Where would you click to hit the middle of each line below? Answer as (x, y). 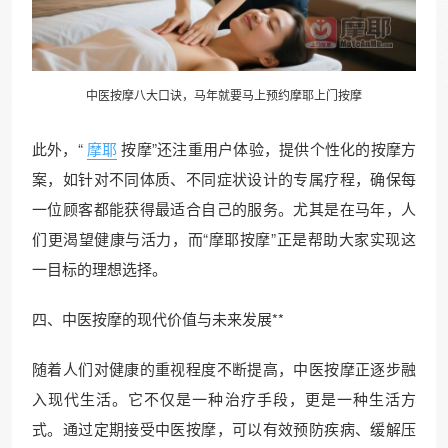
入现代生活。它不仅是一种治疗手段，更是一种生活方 (224, 398)
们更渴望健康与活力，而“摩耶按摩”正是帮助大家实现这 (224, 238)
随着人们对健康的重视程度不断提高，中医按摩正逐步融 (224, 368)
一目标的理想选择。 (99, 268)
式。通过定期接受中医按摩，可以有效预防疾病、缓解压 (224, 428)
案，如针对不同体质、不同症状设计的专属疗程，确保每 (224, 178)
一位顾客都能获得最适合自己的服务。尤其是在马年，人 (224, 208)
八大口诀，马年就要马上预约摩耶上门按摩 (248, 94)
